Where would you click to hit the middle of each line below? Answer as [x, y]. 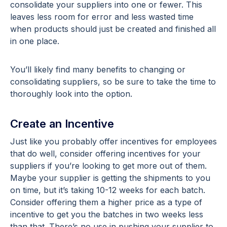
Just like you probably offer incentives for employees [113, 141]
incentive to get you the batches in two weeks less [107, 214]
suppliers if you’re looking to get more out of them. [108, 165]
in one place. [35, 41]
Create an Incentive [62, 123]
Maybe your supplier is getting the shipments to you [110, 178]
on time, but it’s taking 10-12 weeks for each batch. [108, 190]
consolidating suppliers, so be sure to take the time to [113, 81]
